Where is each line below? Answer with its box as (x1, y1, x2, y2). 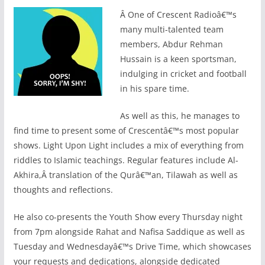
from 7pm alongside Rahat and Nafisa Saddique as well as (13, 225, 245, 237)
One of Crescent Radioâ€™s (127, 8, 237, 20)
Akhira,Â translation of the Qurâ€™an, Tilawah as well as (13, 169, 238, 180)
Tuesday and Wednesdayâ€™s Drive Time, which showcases (13, 240, 251, 252)
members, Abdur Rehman (119, 38, 223, 50)
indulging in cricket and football (119, 67, 247, 79)
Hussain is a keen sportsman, (119, 53, 237, 64)
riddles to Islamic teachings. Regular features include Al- (13, 154, 238, 166)
